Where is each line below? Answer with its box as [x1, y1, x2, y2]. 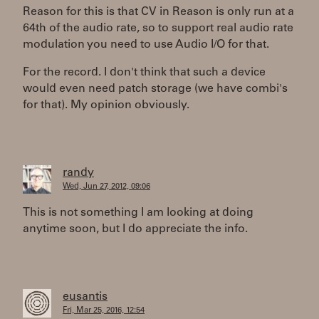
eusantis [63, 291, 108, 303]
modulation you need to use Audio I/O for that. [23, 39, 269, 51]
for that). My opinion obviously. [23, 100, 189, 111]
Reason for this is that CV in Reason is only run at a [23, 6, 294, 18]
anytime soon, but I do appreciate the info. [23, 224, 248, 235]
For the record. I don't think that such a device [23, 67, 266, 78]
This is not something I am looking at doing [23, 207, 253, 219]
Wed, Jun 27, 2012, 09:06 [63, 183, 150, 191]
